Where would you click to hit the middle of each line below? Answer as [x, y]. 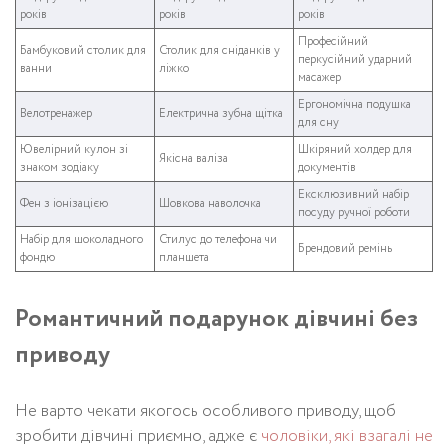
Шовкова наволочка [210, 203]
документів [327, 167]
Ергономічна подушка [354, 104]
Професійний [333, 41]
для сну [318, 122]
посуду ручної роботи [354, 212]
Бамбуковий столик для [83, 50]
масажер [319, 77]
